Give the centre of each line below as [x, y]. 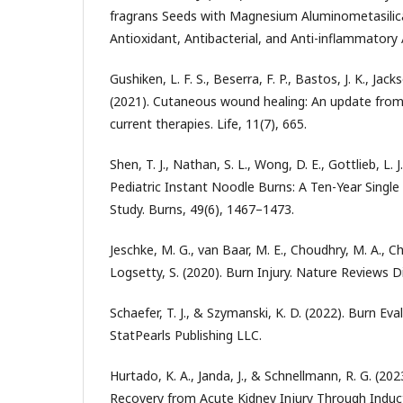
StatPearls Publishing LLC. [186, 335]
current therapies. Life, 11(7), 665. [208, 123]
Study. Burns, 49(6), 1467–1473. [202, 209]
